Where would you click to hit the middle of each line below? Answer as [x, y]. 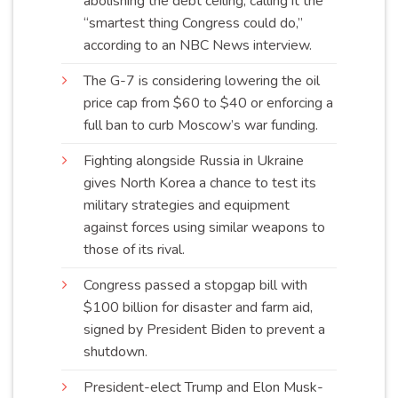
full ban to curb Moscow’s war [177, 126]
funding [293, 126]
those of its [120, 250]
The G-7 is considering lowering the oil [202, 81]
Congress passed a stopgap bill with [195, 286]
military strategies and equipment [187, 206]
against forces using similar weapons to [204, 228]
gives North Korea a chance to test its [200, 183]
